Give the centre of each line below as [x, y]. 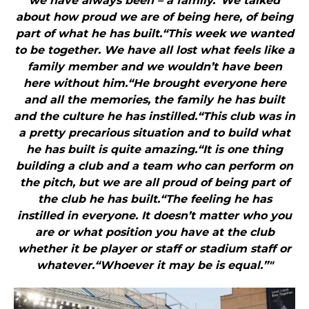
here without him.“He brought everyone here [154, 83]
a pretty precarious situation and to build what [154, 133]
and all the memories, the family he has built [154, 100]
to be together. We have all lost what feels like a [154, 50]
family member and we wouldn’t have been [154, 67]
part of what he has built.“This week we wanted [154, 34]
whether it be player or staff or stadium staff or [154, 249]
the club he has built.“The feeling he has [154, 199]
